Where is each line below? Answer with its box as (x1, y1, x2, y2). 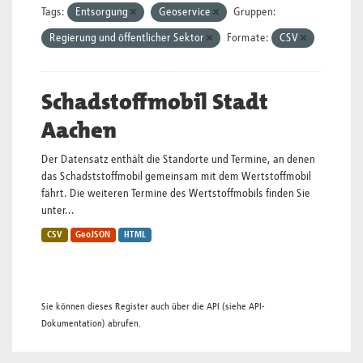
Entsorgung (75, 6, 130, 18)
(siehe (220, 301, 249, 312)
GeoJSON (75, 231, 111, 239)
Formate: (227, 32, 269, 44)
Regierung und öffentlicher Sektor (49, 32, 207, 44)
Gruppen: (233, 6, 276, 18)
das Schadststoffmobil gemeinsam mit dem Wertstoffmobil (41, 171, 311, 182)
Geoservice (159, 6, 213, 18)
